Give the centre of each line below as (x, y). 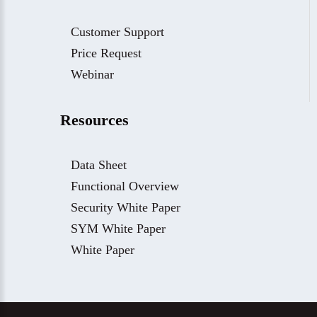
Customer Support (117, 32)
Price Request (106, 53)
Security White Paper (126, 207)
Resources (94, 120)
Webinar (92, 74)
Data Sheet (99, 165)
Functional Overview (125, 186)
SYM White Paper (118, 229)
